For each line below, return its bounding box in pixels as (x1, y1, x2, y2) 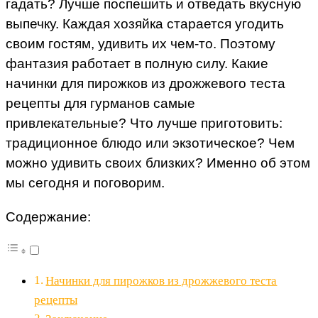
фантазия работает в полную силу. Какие (6, 56, 268, 72)
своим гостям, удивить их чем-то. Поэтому (6, 36, 275, 52)
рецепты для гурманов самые (6, 96, 195, 111)
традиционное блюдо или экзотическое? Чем (6, 136, 295, 151)
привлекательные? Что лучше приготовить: (6, 116, 283, 131)
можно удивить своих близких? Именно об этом (6, 155, 310, 171)
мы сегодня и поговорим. (6, 175, 165, 191)
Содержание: (6, 209, 91, 224)
